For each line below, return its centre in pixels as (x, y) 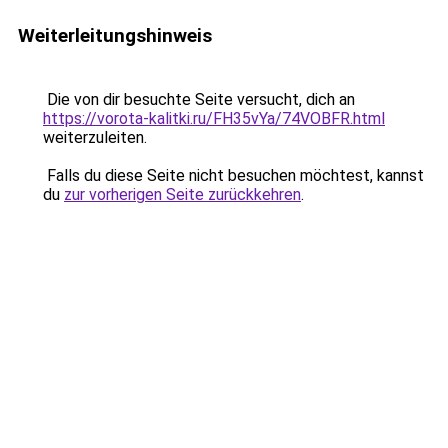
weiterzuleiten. (95, 137)
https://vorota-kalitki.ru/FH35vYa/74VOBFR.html (214, 118)
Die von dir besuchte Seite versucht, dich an (199, 99)
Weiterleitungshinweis (115, 35)
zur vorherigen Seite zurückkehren (182, 194)
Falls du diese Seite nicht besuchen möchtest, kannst (233, 175)
